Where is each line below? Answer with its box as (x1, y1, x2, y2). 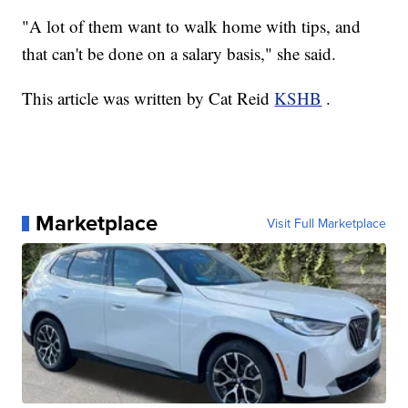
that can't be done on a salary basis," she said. (22, 42, 337, 66)
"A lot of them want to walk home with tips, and (22, 15, 362, 38)
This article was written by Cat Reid (22, 87, 275, 110)
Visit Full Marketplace (266, 214, 386, 233)
